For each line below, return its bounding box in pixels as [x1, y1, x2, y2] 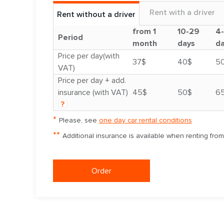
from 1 [132, 26, 156, 37]
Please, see [59, 116, 99, 125]
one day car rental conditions [99, 116, 192, 125]
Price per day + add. [58, 75, 126, 86]
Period [58, 32, 83, 43]
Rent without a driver [56, 9, 135, 20]
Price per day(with [58, 51, 119, 61]
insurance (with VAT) [58, 87, 128, 98]
